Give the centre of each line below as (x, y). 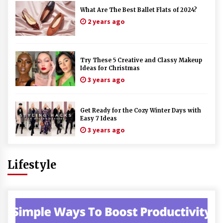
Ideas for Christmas (110, 68)
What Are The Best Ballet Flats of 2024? (139, 10)
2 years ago (106, 21)
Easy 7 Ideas (99, 118)
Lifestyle (32, 165)
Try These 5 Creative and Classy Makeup (141, 60)
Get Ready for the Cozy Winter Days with (141, 111)
